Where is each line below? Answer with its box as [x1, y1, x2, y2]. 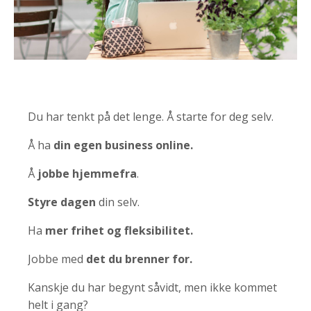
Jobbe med [28, 251, 83, 267]
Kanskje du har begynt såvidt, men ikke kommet [28, 279, 277, 295]
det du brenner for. [86, 251, 192, 267]
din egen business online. [53, 137, 196, 153]
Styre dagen [28, 194, 96, 210]
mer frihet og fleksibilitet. [45, 222, 193, 238]
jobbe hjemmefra [37, 165, 137, 181]
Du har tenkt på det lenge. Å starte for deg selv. [28, 108, 274, 124]
